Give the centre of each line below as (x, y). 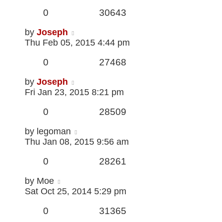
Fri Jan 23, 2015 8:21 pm (74, 92)
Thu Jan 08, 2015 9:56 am (77, 142)
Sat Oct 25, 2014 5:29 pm (76, 192)
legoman (54, 132)
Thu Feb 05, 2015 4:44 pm (77, 43)
